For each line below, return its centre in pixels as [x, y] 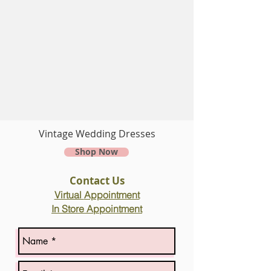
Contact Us [97, 181]
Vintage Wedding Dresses [97, 134]
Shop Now [96, 152]
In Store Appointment [97, 209]
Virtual [69, 195]
